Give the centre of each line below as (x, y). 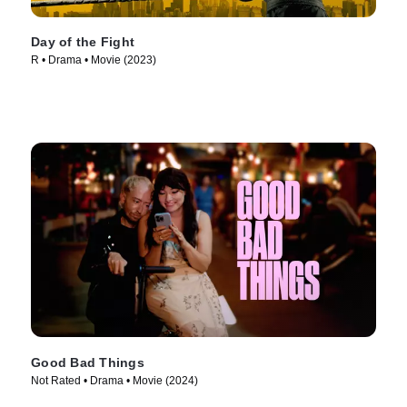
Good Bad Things (88, 362)
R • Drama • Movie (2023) (94, 60)
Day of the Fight (83, 42)
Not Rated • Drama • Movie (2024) (114, 381)
